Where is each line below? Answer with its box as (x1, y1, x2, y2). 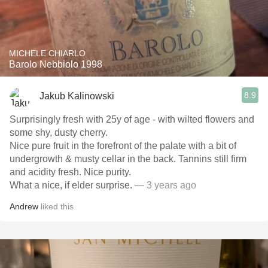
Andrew (10, 202, 38, 211)
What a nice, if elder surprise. (10, 180, 135, 190)
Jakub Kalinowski (39, 90, 114, 101)
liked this (38, 202, 74, 211)
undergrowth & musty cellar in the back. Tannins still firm (10, 154, 246, 164)
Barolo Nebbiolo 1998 (9, 59, 102, 69)
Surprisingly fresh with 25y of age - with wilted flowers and (10, 114, 254, 124)
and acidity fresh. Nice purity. (10, 167, 133, 177)
